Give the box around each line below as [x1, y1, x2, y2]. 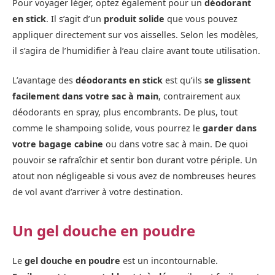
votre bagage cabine [12, 137, 106, 150]
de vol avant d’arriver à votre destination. [12, 185, 183, 198]
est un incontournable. [120, 255, 218, 267]
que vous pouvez [165, 12, 238, 25]
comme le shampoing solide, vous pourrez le [12, 122, 203, 134]
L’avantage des [12, 74, 76, 86]
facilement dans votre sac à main [12, 90, 158, 102]
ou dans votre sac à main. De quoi [106, 137, 248, 150]
